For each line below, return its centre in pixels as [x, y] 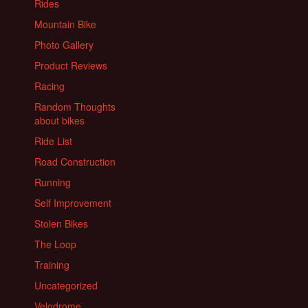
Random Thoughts [75, 107]
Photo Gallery [64, 45]
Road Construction [75, 162]
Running [53, 183]
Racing [49, 86]
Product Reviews [71, 66]
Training [52, 265]
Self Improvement [73, 203]
